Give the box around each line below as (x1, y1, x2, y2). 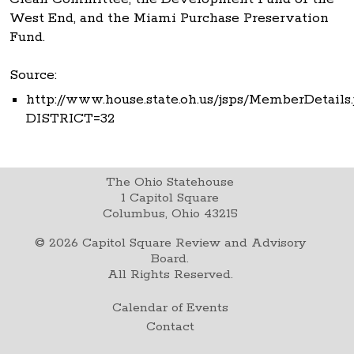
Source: (9, 66, 57, 84)
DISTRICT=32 (26, 109, 115, 127)
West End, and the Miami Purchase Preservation (9, 9, 329, 27)
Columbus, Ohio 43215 (102, 205, 238, 222)
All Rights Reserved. (107, 266, 233, 284)
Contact (145, 318, 194, 336)
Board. (151, 250, 190, 268)
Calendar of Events (111, 299, 228, 317)
